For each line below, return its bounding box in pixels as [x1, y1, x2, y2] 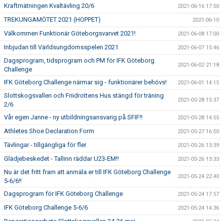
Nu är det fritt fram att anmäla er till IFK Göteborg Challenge [4, 168, 171, 176]
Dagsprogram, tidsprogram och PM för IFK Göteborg [4, 57, 154, 64]
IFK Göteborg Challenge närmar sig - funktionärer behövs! [4, 78, 167, 86]
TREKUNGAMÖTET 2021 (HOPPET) [4, 16, 101, 23]
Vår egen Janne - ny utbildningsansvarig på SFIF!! [4, 113, 143, 121]
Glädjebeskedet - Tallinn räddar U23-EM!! [4, 155, 119, 162]
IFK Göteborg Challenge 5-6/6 [4, 204, 88, 211]
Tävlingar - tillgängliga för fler [4, 141, 86, 148]
